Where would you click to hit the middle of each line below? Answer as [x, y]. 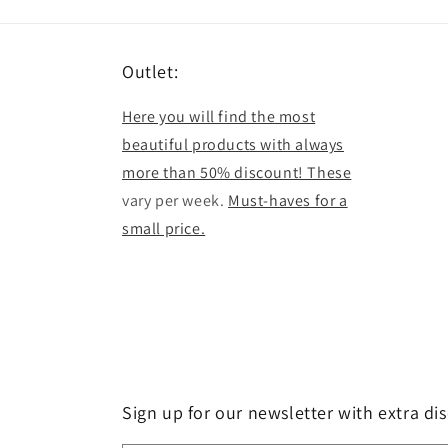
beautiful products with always [233, 144]
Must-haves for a [288, 200]
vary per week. [175, 200]
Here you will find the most [219, 116]
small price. [164, 228]
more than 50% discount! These [237, 172]
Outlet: [150, 71]
